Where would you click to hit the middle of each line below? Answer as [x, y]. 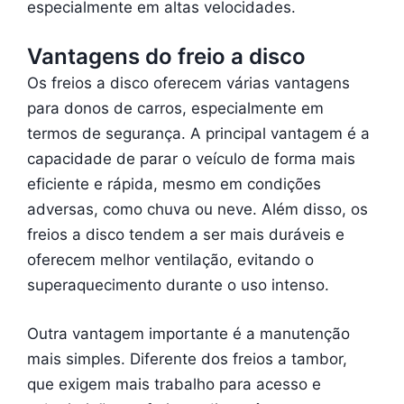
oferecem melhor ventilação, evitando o [170, 260]
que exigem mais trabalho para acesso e [174, 384]
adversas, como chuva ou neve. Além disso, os [197, 210]
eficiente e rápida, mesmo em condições [174, 184]
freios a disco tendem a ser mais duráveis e [186, 235]
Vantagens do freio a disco [166, 56]
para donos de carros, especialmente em [175, 109]
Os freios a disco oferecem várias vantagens [188, 83]
